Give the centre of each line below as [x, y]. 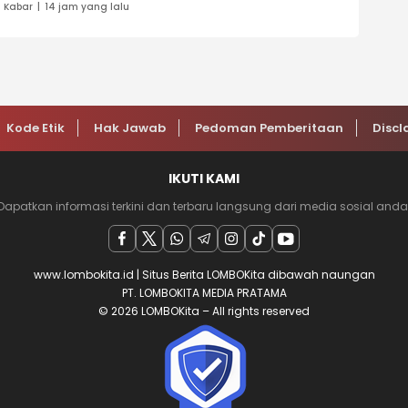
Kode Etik [36, 128]
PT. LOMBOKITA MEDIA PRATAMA [204, 293]
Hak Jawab [130, 128]
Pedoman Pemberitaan [269, 128]
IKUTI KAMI [204, 179]
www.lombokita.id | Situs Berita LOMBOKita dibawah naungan [204, 275]
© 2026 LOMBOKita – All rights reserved [204, 311]
